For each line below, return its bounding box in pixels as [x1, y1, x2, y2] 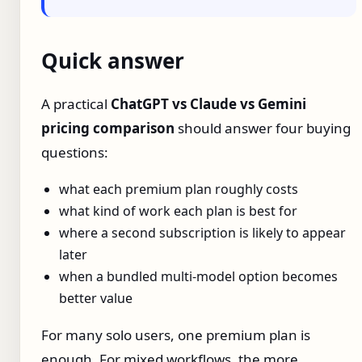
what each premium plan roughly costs [59, 180, 298, 199]
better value [59, 289, 133, 308]
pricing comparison [41, 119, 175, 138]
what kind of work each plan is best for [59, 202, 297, 221]
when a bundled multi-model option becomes [59, 267, 338, 286]
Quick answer [41, 45, 184, 75]
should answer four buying [175, 119, 351, 138]
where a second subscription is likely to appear [59, 224, 346, 242]
